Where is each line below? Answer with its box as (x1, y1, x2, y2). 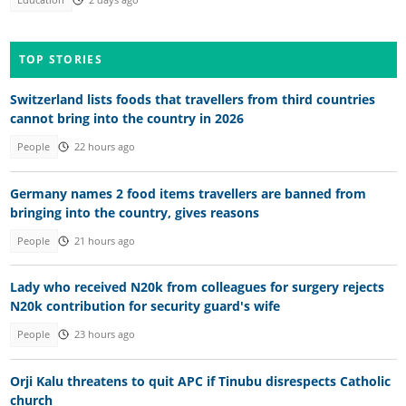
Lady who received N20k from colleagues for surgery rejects (9, 278, 384, 296)
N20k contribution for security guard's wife (9, 297, 280, 315)
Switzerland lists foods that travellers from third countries (9, 91, 375, 109)
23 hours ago (73, 328, 135, 342)
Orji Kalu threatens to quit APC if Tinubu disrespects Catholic (9, 372, 391, 390)
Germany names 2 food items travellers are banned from (9, 184, 366, 202)
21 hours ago (73, 234, 135, 247)
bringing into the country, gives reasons (9, 203, 259, 221)
